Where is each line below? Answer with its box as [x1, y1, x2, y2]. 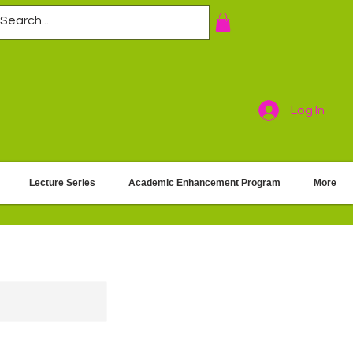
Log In [291, 103, 325, 117]
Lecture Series [29, 177, 95, 188]
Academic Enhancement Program [128, 177, 281, 188]
